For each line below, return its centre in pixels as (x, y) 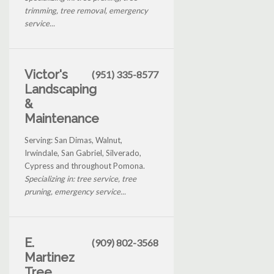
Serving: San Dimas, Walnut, (73, 140)
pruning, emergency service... (75, 191)
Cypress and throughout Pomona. (85, 165)
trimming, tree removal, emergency (86, 10)
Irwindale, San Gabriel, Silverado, (83, 153)
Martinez (50, 257)
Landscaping (61, 89)
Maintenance (62, 118)
